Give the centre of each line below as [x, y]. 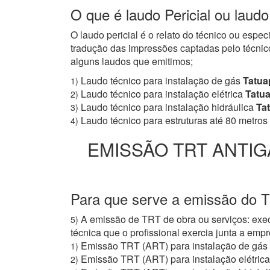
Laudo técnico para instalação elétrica [162, 94]
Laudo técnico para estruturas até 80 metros [174, 121]
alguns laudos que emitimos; [132, 61]
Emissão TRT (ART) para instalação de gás [174, 246]
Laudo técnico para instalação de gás [161, 81]
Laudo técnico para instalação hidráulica [167, 107]
